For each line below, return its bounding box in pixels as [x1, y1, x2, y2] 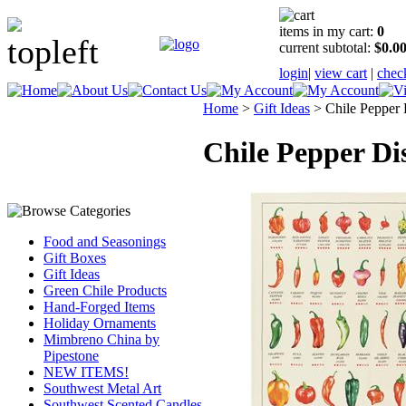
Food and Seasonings [43, 234, 166, 249]
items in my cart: [279, 24, 377, 39]
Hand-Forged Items [43, 299, 155, 314]
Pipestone [43, 348, 99, 363]
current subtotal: [279, 40, 374, 55]
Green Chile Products [43, 283, 167, 298]
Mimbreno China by [43, 332, 159, 347]
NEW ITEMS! [43, 364, 129, 380]
